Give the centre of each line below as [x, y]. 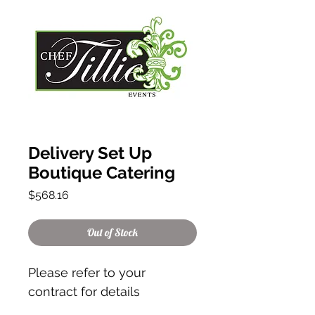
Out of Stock [112, 233]
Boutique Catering [102, 173]
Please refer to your [87, 273]
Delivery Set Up [90, 153]
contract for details [84, 292]
